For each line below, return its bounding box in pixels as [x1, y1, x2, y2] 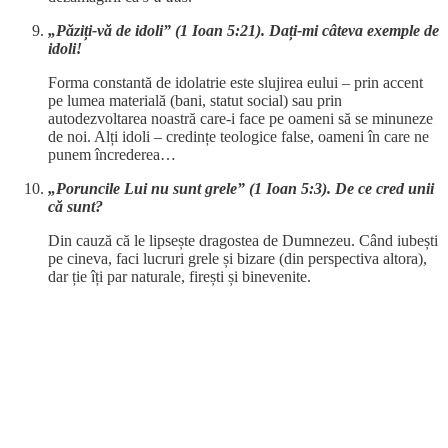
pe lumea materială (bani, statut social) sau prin [48, 92, 342, 110]
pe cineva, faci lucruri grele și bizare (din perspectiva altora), [48, 250, 427, 268]
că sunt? [48, 198, 103, 216]
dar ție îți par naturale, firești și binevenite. [48, 268, 311, 286]
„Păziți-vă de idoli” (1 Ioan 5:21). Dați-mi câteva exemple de [48, 22, 439, 40]
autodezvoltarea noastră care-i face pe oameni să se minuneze [48, 110, 433, 128]
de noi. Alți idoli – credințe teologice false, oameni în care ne [48, 128, 429, 146]
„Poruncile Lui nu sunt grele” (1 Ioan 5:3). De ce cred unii [48, 180, 434, 198]
